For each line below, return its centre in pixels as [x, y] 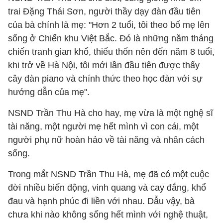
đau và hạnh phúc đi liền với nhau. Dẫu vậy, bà [101, 201]
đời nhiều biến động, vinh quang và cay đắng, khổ [107, 188]
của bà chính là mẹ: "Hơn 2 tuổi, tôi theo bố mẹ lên [109, 25]
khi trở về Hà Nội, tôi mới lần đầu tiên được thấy [104, 65]
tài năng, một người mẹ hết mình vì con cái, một [103, 126]
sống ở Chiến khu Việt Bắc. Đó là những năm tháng [111, 38]
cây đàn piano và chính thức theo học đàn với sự [105, 79]
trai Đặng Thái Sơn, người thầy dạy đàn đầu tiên [104, 11]
